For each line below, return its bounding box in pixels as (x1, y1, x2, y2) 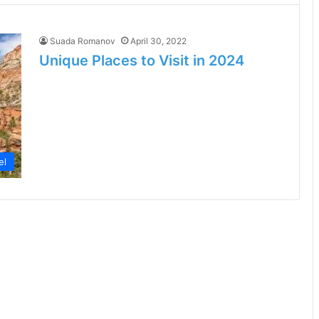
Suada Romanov (50, 36, 115, 46)
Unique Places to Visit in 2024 (39, 52, 244, 69)
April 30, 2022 (130, 36, 187, 46)
